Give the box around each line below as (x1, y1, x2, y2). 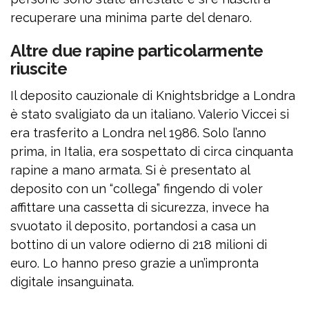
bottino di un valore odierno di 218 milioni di (10, 237, 267, 252)
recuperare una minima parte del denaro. (10, 10, 252, 26)
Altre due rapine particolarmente (10, 41, 263, 61)
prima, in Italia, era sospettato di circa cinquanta (10, 144, 293, 159)
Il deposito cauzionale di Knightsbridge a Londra (10, 88, 295, 103)
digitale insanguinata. (10, 275, 134, 290)
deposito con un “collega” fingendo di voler (10, 181, 263, 197)
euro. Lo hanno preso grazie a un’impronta (10, 256, 259, 271)
